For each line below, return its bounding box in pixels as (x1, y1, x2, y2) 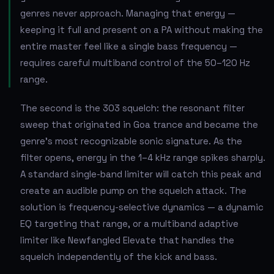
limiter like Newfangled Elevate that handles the (20, 234, 234, 246)
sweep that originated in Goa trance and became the (20, 118, 258, 130)
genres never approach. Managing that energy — (20, 7, 235, 19)
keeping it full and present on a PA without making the (20, 23, 263, 35)
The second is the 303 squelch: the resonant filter (20, 102, 245, 114)
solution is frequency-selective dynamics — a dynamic (20, 201, 264, 213)
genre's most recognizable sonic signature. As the (20, 135, 242, 147)
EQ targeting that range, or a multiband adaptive (20, 217, 239, 229)
